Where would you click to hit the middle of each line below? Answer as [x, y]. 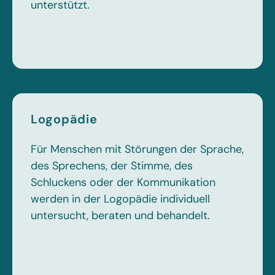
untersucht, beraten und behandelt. [120, 215]
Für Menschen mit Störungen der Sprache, [137, 149]
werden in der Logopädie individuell [120, 199]
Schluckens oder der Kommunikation [123, 182]
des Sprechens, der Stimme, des [112, 166]
